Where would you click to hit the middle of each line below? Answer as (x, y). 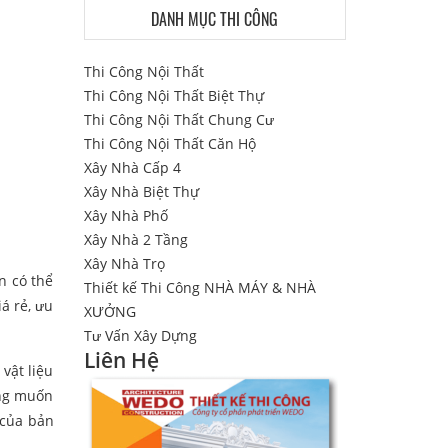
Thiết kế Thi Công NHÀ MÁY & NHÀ (199, 287)
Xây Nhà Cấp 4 (132, 167)
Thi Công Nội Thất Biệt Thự (173, 95)
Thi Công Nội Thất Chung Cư (178, 119)
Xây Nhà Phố (125, 215)
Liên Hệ (121, 360)
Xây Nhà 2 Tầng (135, 239)
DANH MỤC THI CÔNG (215, 19)
